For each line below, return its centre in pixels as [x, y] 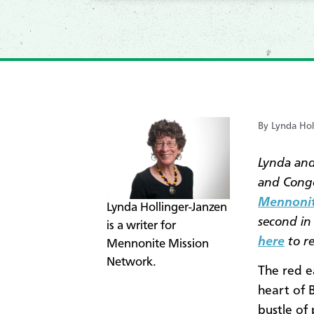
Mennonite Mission [158, 244]
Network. [131, 262]
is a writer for [141, 226]
